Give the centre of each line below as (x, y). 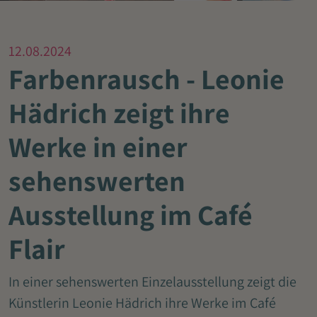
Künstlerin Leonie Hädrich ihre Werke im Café (142, 303)
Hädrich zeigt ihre (119, 113)
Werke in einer (98, 147)
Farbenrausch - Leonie (146, 79)
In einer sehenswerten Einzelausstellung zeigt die (152, 282)
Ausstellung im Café (131, 215)
